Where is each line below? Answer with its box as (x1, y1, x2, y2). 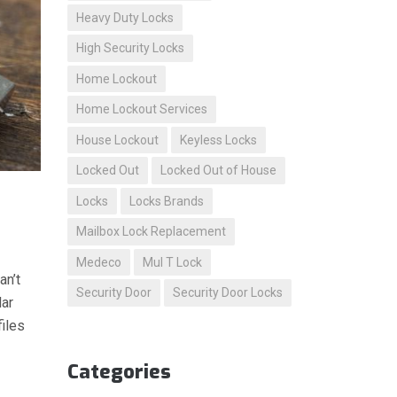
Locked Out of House (160, 163, 276, 177)
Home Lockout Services (76, 102, 207, 116)
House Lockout (76, 132, 159, 147)
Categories (67, 358, 171, 385)
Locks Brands (129, 193, 204, 208)
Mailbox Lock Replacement (76, 224, 226, 238)
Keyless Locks (180, 132, 257, 147)
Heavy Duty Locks (76, 10, 174, 25)
